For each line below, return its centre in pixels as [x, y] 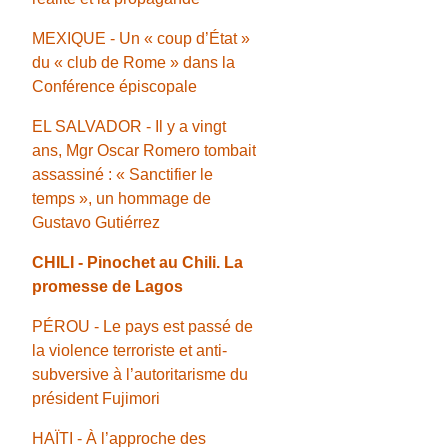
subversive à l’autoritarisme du [140, 374]
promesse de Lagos [108, 286]
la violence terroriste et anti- [130, 350]
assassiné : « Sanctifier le [123, 174]
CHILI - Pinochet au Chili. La [138, 262]
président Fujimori [96, 398]
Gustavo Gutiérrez [96, 222]
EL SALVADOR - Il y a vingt [129, 126]
